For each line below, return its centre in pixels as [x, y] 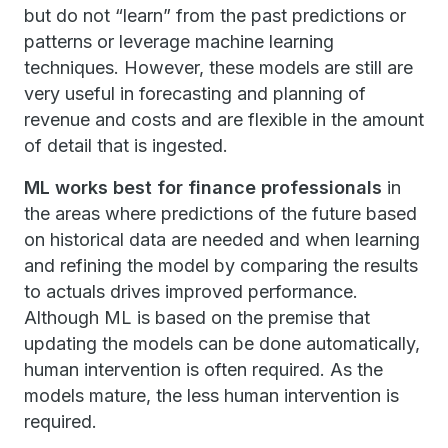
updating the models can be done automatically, [222, 343]
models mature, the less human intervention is [211, 395]
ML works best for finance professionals [203, 187]
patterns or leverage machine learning [179, 41]
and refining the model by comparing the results [221, 265]
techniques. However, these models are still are [218, 67]
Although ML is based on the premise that [197, 317]
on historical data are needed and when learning [222, 239]
